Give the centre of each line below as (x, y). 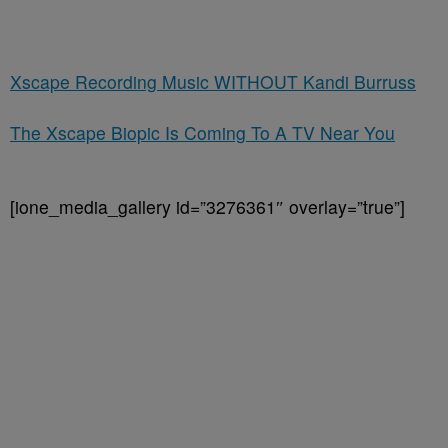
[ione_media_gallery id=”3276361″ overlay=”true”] (207, 207)
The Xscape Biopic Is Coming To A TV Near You (202, 133)
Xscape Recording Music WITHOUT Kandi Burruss (213, 82)
